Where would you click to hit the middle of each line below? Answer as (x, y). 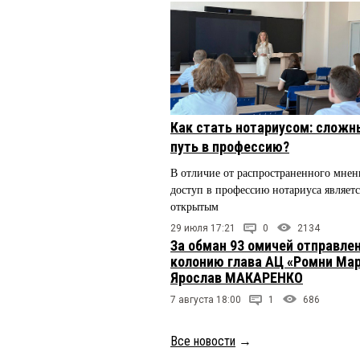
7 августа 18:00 (206, 300)
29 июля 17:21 (203, 229)
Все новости (203, 342)
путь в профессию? (230, 147)
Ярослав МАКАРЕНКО (237, 278)
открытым (194, 207)
